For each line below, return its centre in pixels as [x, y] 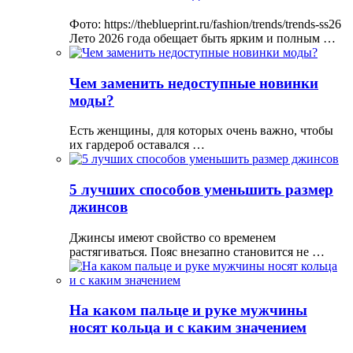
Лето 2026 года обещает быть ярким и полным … [203, 38]
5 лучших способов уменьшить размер [201, 190]
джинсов [98, 207]
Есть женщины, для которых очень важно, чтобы [201, 131]
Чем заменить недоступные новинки [194, 83]
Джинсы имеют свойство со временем [173, 237]
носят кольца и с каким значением [188, 328]
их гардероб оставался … [137, 145]
